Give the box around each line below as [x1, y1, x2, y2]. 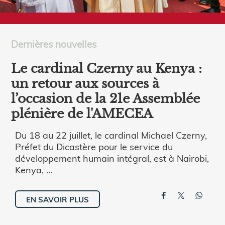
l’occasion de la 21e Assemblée [11, 91, 200, 106]
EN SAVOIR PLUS [26, 194, 89, 204]
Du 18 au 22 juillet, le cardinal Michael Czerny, [15, 129, 207, 141]
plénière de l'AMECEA [11, 106, 153, 122]
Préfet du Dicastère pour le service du [15, 140, 173, 153]
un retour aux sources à [11, 76, 160, 91]
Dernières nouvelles [11, 37, 97, 50]
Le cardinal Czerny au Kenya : [11, 61, 202, 76]
